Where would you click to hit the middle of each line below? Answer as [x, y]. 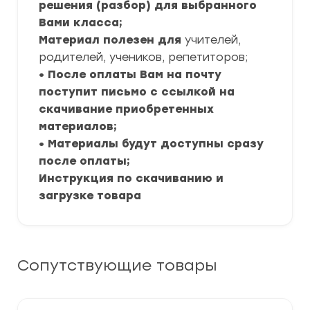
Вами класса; [81, 22]
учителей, [213, 40]
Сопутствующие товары [117, 265]
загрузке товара [90, 195]
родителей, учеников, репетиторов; [143, 57]
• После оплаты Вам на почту [130, 74]
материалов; [78, 126]
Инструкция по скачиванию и [131, 178]
